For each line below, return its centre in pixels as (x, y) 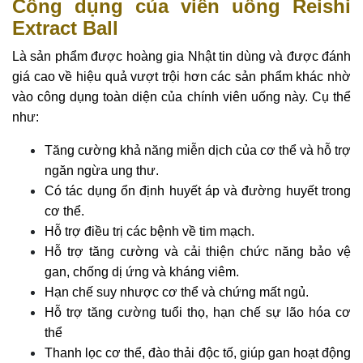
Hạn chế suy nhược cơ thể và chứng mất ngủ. (177, 293)
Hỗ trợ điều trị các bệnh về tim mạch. (149, 232)
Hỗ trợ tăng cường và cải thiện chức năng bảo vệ (198, 252)
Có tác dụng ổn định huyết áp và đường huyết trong (198, 191)
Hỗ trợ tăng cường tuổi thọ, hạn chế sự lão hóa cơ (198, 313)
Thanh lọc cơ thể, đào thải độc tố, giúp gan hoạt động (198, 353)
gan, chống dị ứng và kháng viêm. (142, 272)
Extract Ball (65, 28)
